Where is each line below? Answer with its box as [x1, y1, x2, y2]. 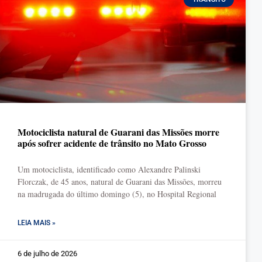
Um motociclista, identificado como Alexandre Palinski [18, 164, 201, 175]
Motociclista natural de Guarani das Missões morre [18, 125, 219, 139]
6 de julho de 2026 [18, 249, 77, 258]
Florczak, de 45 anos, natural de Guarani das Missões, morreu [18, 176, 222, 187]
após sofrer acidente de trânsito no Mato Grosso [18, 136, 206, 150]
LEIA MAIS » [18, 219, 56, 227]
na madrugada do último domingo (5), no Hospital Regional [18, 188, 216, 199]
